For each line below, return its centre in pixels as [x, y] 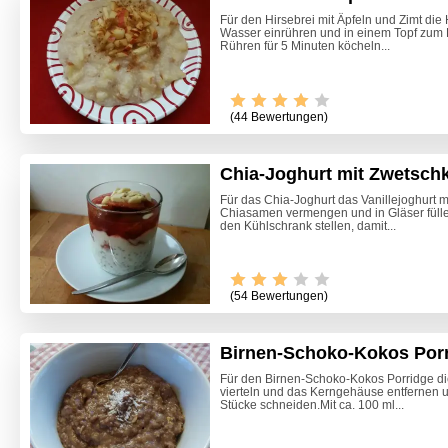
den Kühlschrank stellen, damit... [308, 225]
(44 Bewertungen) [279, 116]
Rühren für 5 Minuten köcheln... [305, 45]
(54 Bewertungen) [279, 296]
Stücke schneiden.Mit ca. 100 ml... [312, 405]
